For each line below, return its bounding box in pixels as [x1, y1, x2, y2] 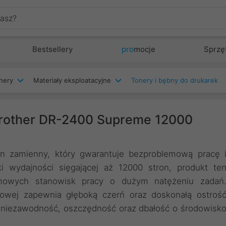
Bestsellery [32, 44, 73, 54]
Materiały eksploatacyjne [33, 76, 111, 84]
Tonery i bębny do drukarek [131, 76, 218, 84]
